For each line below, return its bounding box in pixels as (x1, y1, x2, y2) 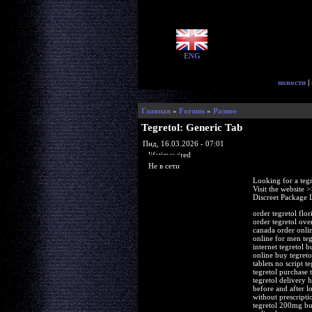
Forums (178, 107, 205, 115)
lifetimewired (148, 150, 191, 159)
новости (278, 78, 306, 86)
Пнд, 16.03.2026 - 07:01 (142, 139, 224, 148)
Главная (141, 107, 171, 115)
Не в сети (148, 161, 180, 170)
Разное (212, 107, 237, 115)
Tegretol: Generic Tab (141, 122, 242, 133)
